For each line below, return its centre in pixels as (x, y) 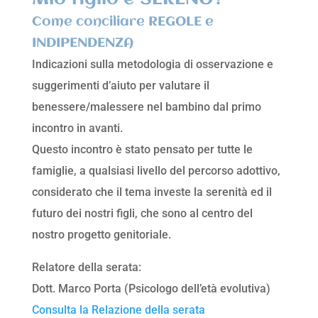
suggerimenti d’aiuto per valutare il (120, 86)
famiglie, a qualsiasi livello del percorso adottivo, (156, 171)
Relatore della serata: (86, 268)
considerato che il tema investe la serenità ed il (152, 192)
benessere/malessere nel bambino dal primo (146, 107)
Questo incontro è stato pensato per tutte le (142, 150)
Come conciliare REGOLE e (122, 22)
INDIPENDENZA (82, 44)
